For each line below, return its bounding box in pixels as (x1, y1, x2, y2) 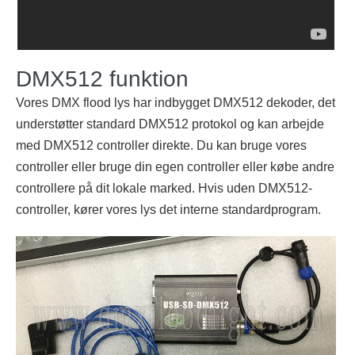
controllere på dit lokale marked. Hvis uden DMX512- (16, 181, 312, 196)
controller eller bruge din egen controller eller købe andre (16, 160, 334, 174)
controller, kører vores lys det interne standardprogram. (16, 203, 321, 217)
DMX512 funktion (16, 67, 189, 92)
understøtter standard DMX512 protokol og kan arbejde (16, 117, 324, 132)
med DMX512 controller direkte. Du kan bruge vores (16, 139, 307, 153)
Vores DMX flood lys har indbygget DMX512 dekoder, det (16, 96, 335, 110)
